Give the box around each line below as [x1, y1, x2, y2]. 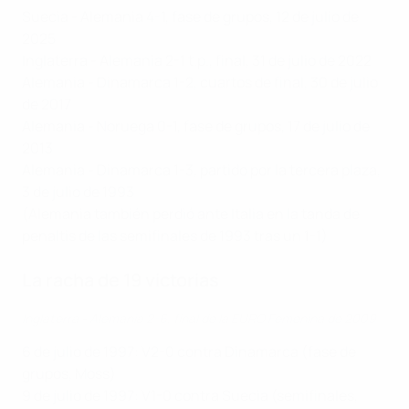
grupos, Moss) [22, 363, 116, 384]
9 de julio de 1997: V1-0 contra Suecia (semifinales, [22, 385, 358, 406]
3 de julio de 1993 [22, 182, 134, 203]
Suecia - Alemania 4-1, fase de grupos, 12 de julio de [22, 6, 359, 27]
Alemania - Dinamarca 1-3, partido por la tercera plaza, [22, 160, 381, 181]
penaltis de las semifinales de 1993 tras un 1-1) [22, 225, 328, 246]
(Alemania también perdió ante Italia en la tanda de [22, 204, 360, 225]
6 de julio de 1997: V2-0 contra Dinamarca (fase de [22, 341, 356, 362]
